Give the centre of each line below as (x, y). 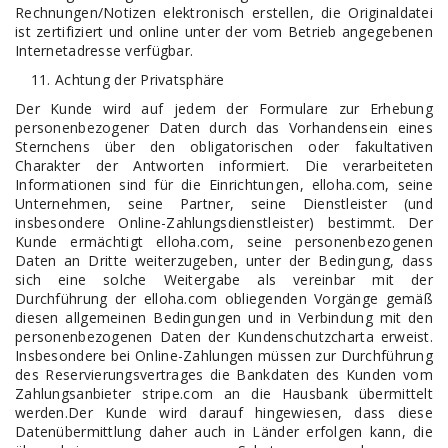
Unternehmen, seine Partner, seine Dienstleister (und (224, 203)
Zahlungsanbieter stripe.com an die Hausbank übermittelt (224, 393)
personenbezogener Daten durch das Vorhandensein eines (224, 127)
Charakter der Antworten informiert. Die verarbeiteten (224, 165)
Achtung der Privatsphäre (140, 79)
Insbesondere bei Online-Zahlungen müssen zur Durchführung (224, 355)
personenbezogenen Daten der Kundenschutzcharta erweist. (224, 336)
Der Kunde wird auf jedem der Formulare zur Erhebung (224, 108)
